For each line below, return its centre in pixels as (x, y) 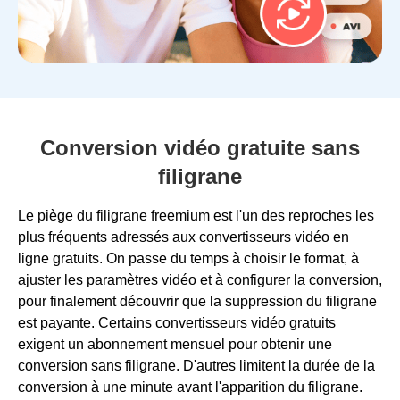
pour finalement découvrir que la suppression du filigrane (197, 301)
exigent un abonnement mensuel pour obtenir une (175, 344)
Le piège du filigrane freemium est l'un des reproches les (196, 215)
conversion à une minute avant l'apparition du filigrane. (190, 387)
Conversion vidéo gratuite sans (200, 147)
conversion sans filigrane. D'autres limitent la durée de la (196, 365)
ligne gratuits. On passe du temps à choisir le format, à (188, 258)
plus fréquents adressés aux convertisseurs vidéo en (183, 237)
